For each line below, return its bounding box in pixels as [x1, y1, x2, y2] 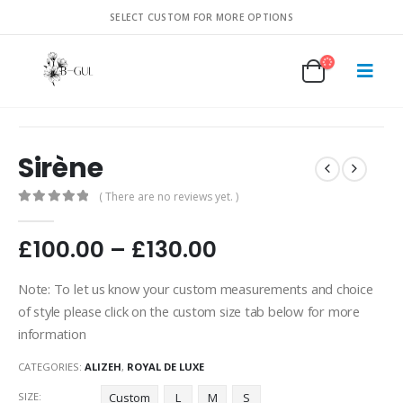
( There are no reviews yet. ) [99, 188, 239, 204]
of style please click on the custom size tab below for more [18, 301, 360, 320]
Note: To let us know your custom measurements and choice [18, 279, 373, 298]
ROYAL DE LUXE [127, 360, 204, 374]
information [18, 324, 86, 343]
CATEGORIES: [18, 360, 85, 374]
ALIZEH [85, 360, 121, 374]
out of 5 [25, 207, 77, 219]
